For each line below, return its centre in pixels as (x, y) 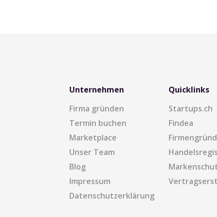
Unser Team (92, 152)
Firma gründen (97, 108)
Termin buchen (98, 123)
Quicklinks (189, 90)
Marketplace (93, 138)
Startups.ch (190, 108)
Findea (181, 123)
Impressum (90, 181)
